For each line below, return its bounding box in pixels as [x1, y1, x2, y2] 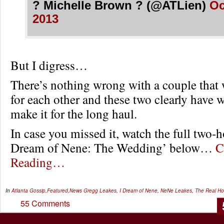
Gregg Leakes [83, 186, 116, 194]
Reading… [10, 153, 65, 170]
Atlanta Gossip [11, 186, 45, 194]
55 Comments [20, 197, 70, 209]
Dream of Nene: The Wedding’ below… [10, 138, 215, 156]
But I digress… [10, 56, 87, 73]
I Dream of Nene [119, 186, 157, 194]
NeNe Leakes [160, 186, 192, 194]
